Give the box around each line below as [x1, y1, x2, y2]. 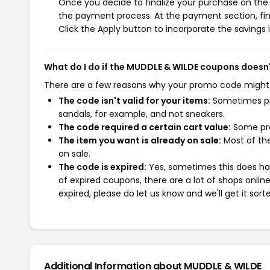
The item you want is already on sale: [58, 134, 221, 146]
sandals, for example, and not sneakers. [58, 108, 225, 120]
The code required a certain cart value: [58, 121, 231, 133]
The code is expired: [58, 161, 146, 173]
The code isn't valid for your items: [58, 95, 210, 107]
